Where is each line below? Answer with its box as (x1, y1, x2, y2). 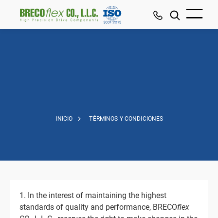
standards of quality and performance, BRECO (19, 202, 177, 212)
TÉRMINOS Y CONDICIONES (89, 115, 163, 122)
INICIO (55, 115, 73, 122)
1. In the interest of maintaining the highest (19, 191, 166, 200)
